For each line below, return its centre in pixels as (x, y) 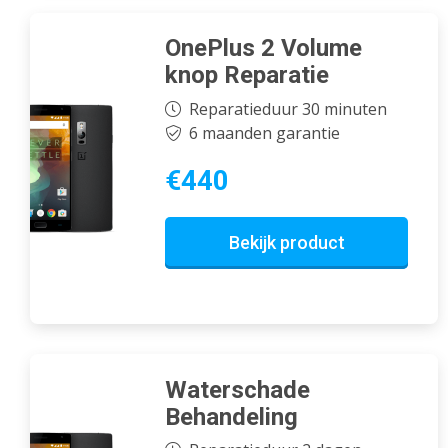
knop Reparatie (247, 75)
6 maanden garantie (264, 132)
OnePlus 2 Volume (263, 48)
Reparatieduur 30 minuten (287, 108)
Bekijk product (286, 242)
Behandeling (231, 416)
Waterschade (237, 389)
